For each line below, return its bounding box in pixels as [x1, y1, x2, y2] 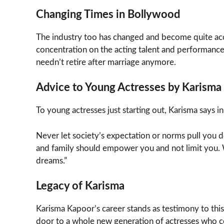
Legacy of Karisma [36, 180, 124, 192]
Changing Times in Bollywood [36, 8, 180, 20]
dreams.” [36, 156, 67, 165]
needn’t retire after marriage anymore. [36, 57, 176, 66]
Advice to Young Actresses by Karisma [36, 82, 221, 93]
